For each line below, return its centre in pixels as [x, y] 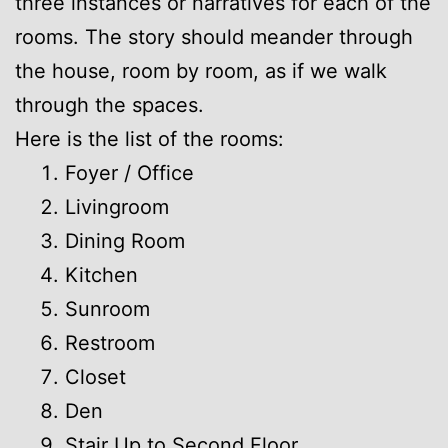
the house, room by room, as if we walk [201, 70]
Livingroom [117, 206]
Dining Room [125, 240]
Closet [95, 376]
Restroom [110, 342]
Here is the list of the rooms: [149, 138]
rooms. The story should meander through [214, 36]
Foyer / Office [129, 172]
